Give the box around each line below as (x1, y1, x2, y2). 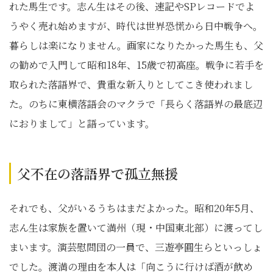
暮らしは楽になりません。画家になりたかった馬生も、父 (9, 38, 263, 52)
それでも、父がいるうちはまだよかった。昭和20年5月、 (9, 201, 260, 215)
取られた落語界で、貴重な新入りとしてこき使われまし (9, 77, 253, 91)
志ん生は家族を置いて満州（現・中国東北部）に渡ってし (9, 221, 263, 235)
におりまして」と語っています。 (9, 116, 155, 130)
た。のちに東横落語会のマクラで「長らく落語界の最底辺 (9, 97, 263, 111)
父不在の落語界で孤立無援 (17, 164, 178, 183)
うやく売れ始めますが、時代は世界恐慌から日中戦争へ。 (9, 19, 263, 33)
